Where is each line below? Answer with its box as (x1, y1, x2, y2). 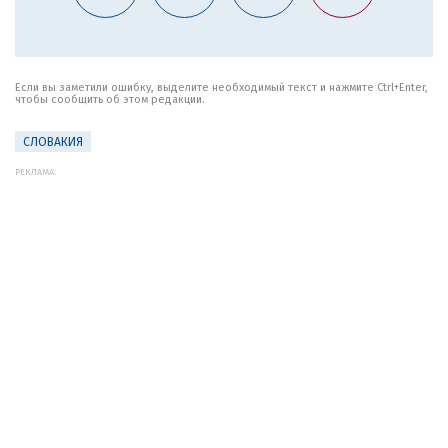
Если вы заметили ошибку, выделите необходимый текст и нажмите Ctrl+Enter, (15, 81, 428, 94)
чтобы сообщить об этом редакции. (15, 93, 205, 106)
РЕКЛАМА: (15, 167, 56, 177)
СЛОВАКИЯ (23, 135, 83, 149)
